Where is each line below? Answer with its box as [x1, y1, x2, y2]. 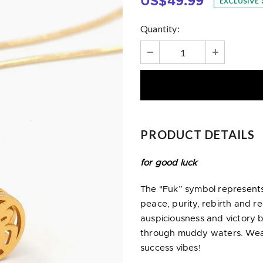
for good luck [140, 159, 197, 168]
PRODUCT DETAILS [140, 127, 255, 142]
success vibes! [140, 244, 201, 253]
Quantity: [140, 23, 180, 35]
